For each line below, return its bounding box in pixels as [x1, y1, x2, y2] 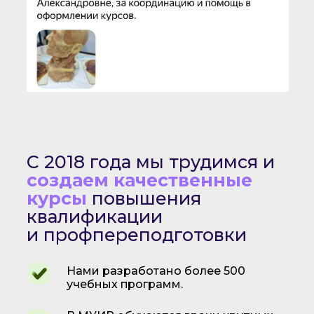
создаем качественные [26, 170, 252, 191]
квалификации [26, 206, 163, 227]
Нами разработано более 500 [66, 264, 245, 278]
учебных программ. [66, 278, 183, 291]
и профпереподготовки [26, 224, 247, 245]
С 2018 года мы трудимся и [26, 151, 275, 172]
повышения [91, 188, 201, 209]
